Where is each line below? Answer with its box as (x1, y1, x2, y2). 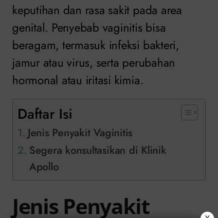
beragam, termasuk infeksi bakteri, (12, 36, 179, 54)
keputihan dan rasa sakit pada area (12, 1, 182, 18)
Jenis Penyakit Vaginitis (27, 125, 133, 140)
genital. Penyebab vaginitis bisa (12, 18, 166, 36)
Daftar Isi (18, 103, 73, 124)
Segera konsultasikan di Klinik (29, 142, 166, 158)
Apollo (29, 159, 59, 174)
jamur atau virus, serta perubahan (12, 54, 176, 71)
